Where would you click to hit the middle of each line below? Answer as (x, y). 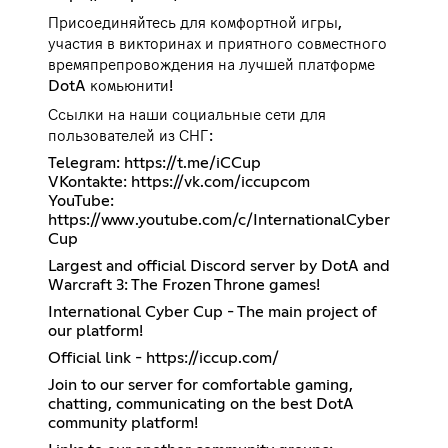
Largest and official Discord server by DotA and (219, 266)
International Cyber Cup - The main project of (212, 312)
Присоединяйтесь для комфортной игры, (195, 23)
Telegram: (86, 163)
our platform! (95, 331)
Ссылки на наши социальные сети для (187, 115)
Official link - (97, 358)
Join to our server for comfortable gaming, (200, 385)
